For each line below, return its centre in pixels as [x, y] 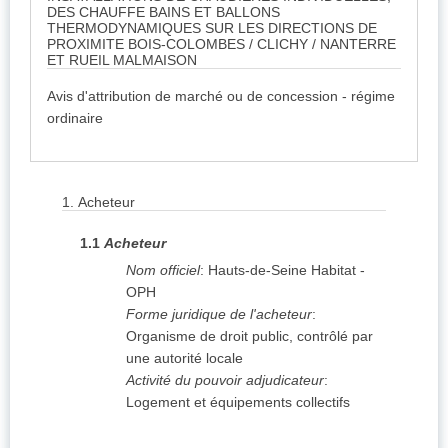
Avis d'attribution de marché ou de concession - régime [221, 96]
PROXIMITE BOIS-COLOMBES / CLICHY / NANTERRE [221, 44]
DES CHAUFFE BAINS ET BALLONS [163, 12]
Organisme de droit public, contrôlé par [249, 336]
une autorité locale [184, 358]
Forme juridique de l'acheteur [219, 314]
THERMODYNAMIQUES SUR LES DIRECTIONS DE [212, 28]
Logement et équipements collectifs [238, 402]
